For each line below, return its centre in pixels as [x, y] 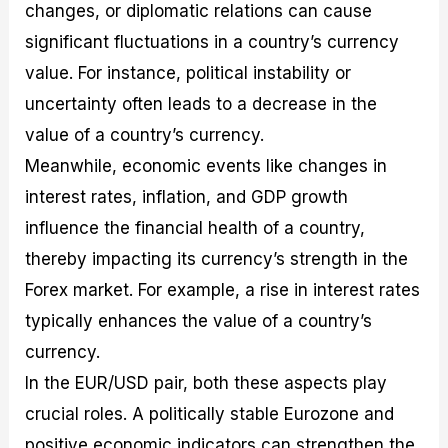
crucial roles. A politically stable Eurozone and [210, 414]
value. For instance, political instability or [188, 73]
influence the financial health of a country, [195, 228]
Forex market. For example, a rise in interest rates [223, 290]
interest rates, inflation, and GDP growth [187, 197]
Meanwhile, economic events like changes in [206, 166]
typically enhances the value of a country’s [199, 321]
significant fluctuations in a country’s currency [212, 42]
